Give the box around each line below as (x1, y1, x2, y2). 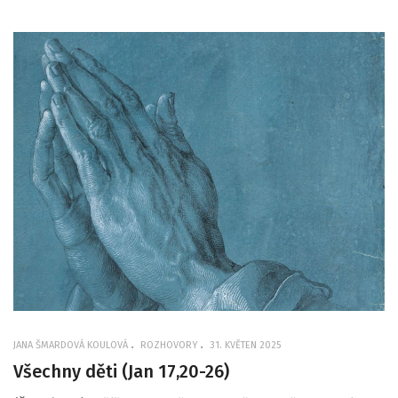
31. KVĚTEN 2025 (210, 338, 281, 351)
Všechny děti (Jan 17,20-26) (13, 360, 229, 382)
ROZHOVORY (140, 338, 197, 351)
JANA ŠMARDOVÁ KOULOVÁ (13, 338, 128, 351)
